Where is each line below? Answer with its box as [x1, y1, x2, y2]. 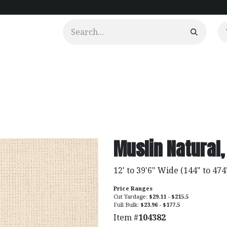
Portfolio [71, 56, 104, 66]
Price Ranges [113, 184, 153, 192]
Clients [39, 56, 64, 66]
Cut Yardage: [113, 193, 149, 200]
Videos [111, 56, 136, 66]
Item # [113, 212, 138, 223]
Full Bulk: [113, 201, 140, 208]
